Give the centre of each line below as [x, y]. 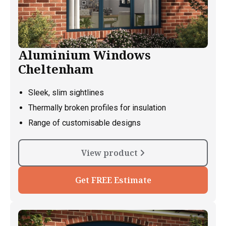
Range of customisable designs [84, 123]
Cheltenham [56, 69]
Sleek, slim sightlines [66, 92]
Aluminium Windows [84, 54]
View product [110, 153]
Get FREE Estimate [113, 180]
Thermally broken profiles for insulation [97, 107]
